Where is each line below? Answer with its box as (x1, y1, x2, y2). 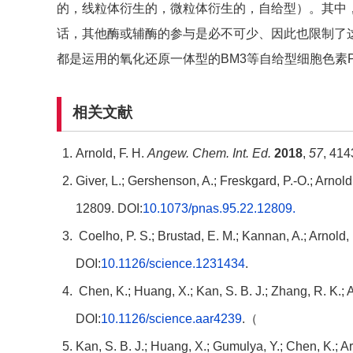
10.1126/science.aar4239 (101, 312, 242, 326)
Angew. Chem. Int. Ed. (147, 147, 271, 161)
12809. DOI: (76, 202, 143, 216)
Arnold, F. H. (76, 147, 147, 161)
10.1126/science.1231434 (101, 257, 245, 271)
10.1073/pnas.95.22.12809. (143, 202, 295, 216)
